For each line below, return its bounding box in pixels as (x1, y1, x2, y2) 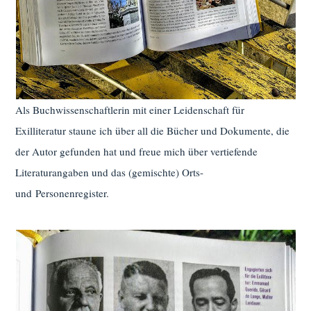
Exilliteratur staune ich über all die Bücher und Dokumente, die (15, 124, 290, 138)
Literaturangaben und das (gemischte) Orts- (15, 165, 204, 180)
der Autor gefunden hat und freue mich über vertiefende (15, 144, 258, 159)
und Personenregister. (15, 186, 110, 201)
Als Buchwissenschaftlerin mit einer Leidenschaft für (15, 103, 245, 117)
